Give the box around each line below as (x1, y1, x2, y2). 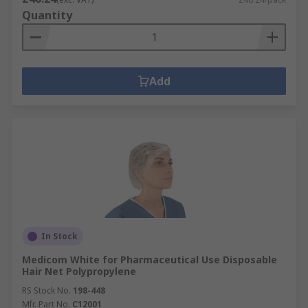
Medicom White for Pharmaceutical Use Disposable (22, 253, 277, 266)
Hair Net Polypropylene (22, 265, 136, 278)
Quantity (22, 8, 72, 23)
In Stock (41, 230, 78, 242)
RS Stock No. (22, 285, 71, 296)
